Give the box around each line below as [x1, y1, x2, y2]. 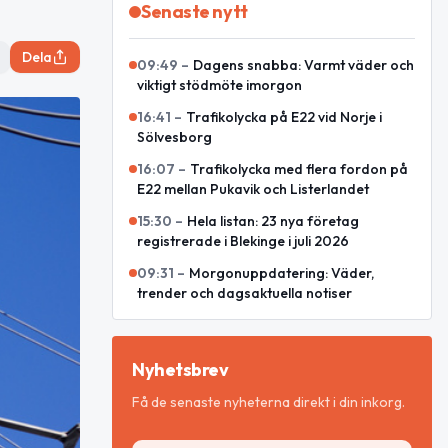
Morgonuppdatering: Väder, [189, 264, 374, 282]
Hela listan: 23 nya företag [187, 212, 359, 230]
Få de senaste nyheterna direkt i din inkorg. [132, 393, 405, 411]
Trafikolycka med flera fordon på [190, 160, 408, 178]
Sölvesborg [137, 128, 212, 146]
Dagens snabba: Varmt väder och [193, 56, 414, 74]
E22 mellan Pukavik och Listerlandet [137, 180, 369, 198]
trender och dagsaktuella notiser [137, 284, 352, 302]
